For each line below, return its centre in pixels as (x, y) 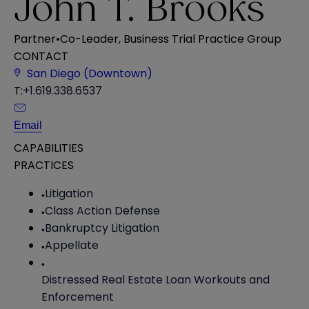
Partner (35, 39)
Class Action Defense (102, 210)
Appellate (72, 245)
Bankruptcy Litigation (102, 228)
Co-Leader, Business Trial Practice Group (171, 39)
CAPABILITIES (49, 148)
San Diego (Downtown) (90, 73)
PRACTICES (44, 165)
